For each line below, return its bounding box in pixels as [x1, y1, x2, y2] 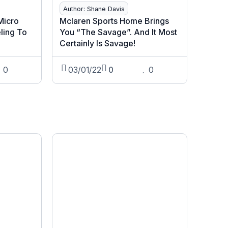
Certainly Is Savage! [59, 38, 135, 49]
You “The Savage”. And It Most [59, 27, 177, 38]
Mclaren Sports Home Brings [59, 16, 169, 26]
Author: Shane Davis [63, 5, 125, 13]
